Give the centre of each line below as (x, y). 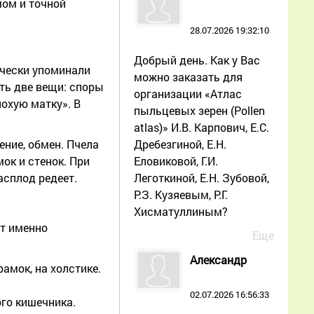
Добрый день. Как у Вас (197, 60)
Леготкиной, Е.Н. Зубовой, (202, 177)
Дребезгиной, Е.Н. (180, 144)
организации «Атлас (188, 93)
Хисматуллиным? (181, 211)
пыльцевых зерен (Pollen (199, 110)
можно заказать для (188, 76)
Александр (218, 259)
